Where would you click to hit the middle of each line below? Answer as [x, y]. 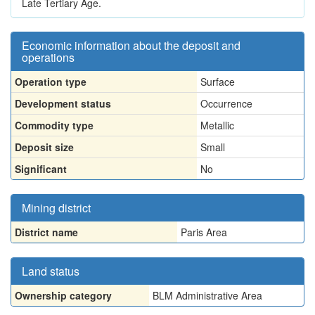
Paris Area [204, 232]
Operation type [51, 82]
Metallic [217, 125]
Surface [218, 82]
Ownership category [63, 295]
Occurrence [226, 103]
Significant [41, 169]
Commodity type [54, 125]
